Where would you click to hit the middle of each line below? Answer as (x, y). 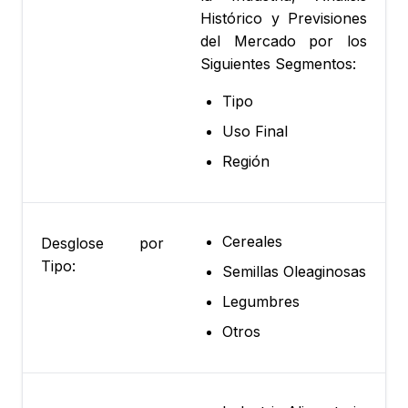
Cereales (252, 242)
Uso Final (255, 132)
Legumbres (261, 302)
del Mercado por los (284, 41)
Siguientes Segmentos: (278, 64)
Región (246, 162)
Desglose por (102, 244)
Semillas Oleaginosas (294, 272)
